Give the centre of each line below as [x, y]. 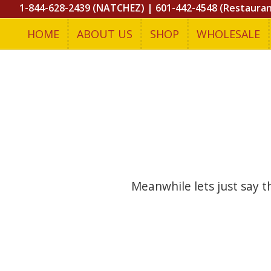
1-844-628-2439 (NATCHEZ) [82, 8]
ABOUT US [105, 34]
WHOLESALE [228, 34]
